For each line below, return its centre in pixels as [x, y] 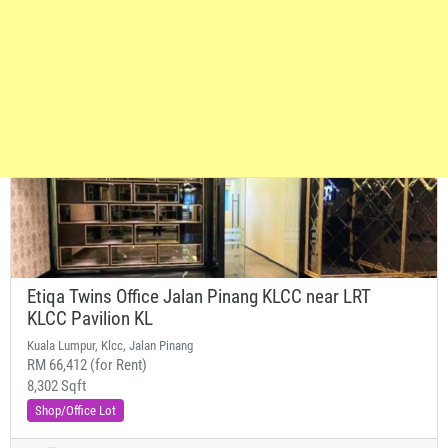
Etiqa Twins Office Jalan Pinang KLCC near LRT [199, 297]
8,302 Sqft [56, 386]
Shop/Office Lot [75, 410]
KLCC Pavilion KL [90, 319]
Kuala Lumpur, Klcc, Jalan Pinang [110, 345]
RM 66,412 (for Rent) [87, 365]
